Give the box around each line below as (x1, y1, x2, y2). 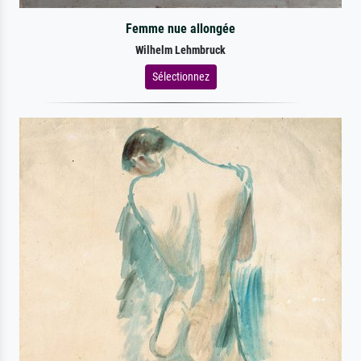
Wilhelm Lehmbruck (135, 43, 226, 57)
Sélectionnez (151, 69, 210, 83)
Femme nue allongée (125, 20, 235, 36)
